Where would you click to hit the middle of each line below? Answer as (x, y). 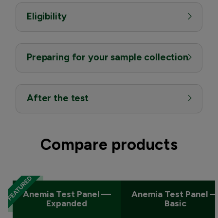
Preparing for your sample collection (108, 57)
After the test (58, 98)
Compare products (109, 144)
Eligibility (47, 16)
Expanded (67, 203)
